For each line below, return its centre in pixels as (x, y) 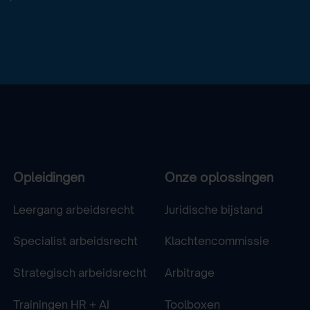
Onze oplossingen (219, 177)
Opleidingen (49, 177)
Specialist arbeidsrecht (76, 241)
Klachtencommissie (217, 241)
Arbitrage (189, 273)
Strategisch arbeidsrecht (80, 273)
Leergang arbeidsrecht (74, 209)
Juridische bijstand (213, 209)
